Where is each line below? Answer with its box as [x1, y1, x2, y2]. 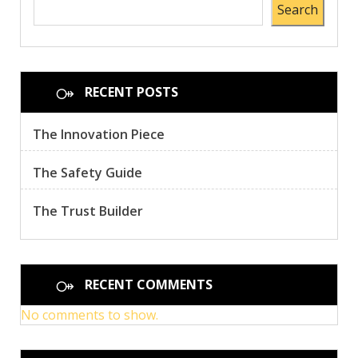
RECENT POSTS [85, 83, 178, 101]
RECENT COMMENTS [85, 276, 213, 294]
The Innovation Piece [33, 125, 165, 144]
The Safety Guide [33, 164, 142, 182]
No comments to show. [21, 306, 158, 324]
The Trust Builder [33, 202, 143, 221]
